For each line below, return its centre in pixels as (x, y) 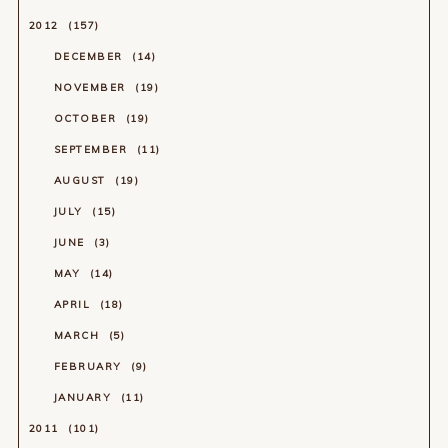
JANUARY (84, 397)
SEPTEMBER (92, 149)
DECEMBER (90, 56)
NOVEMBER (92, 87)
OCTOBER (87, 118)
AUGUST (82, 180)
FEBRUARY (90, 366)
